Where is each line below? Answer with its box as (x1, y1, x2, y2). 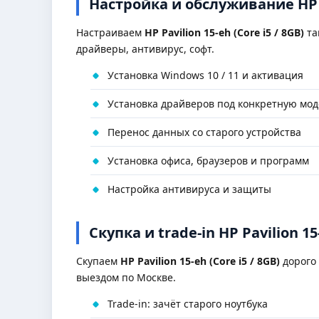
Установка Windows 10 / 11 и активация (108, 68, 303, 82)
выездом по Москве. (76, 271, 176, 284)
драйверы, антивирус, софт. (76, 42, 214, 56)
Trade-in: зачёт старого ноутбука (108, 297, 268, 310)
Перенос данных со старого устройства (108, 125, 301, 139)
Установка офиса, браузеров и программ (108, 154, 309, 167)
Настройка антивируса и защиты (108, 182, 271, 196)
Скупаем (76, 254, 120, 268)
